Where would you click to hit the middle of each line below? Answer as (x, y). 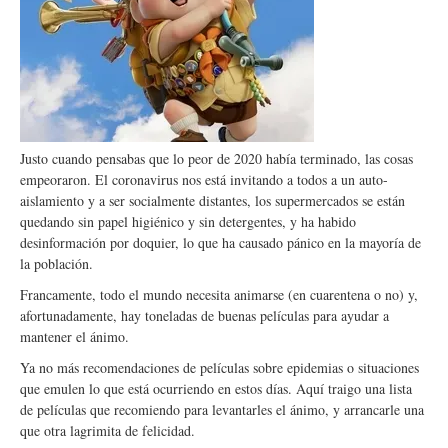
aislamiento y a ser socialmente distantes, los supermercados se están (212, 200)
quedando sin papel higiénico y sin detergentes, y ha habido (188, 221)
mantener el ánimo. (74, 336)
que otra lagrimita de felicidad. (107, 430)
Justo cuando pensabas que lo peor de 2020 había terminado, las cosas (216, 158)
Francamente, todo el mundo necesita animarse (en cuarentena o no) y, (219, 294)
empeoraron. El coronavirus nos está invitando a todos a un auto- (204, 179)
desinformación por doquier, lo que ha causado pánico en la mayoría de (220, 242)
